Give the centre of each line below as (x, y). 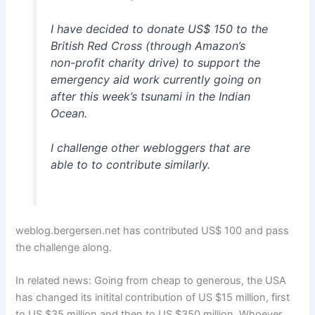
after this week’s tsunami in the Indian (150, 96)
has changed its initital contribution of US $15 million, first (153, 298)
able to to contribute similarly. (130, 165)
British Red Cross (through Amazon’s (148, 45)
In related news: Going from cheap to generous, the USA (151, 281)
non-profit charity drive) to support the (155, 62)
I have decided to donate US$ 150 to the (159, 28)
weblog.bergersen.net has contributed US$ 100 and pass (153, 230)
